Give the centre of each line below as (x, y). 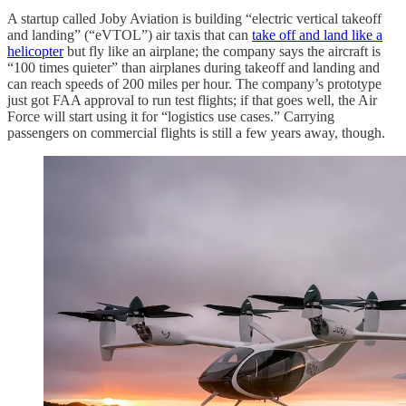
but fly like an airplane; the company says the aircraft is (222, 52)
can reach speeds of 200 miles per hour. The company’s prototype (194, 84)
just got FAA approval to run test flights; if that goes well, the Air (192, 101)
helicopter (35, 52)
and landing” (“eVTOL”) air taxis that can (130, 35)
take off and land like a (317, 35)
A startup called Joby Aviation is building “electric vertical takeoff (194, 19)
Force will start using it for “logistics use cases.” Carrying (171, 117)
